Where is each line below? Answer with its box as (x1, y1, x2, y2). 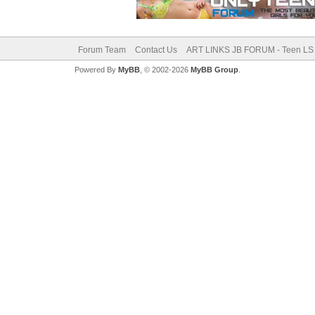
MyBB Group (190, 65, 238, 74)
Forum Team (77, 45, 126, 55)
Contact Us (134, 45, 177, 55)
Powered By (74, 65, 118, 74)
